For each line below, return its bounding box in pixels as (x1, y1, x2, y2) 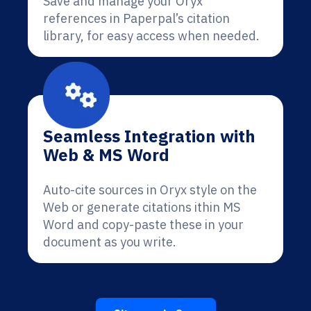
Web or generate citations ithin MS (43, 199, 240, 215)
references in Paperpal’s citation (43, 10, 230, 26)
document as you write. (43, 234, 176, 250)
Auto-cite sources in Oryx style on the (43, 182, 257, 198)
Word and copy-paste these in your (43, 217, 244, 233)
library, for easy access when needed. (43, 28, 260, 44)
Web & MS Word (43, 144, 169, 166)
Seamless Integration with (43, 125, 255, 147)
